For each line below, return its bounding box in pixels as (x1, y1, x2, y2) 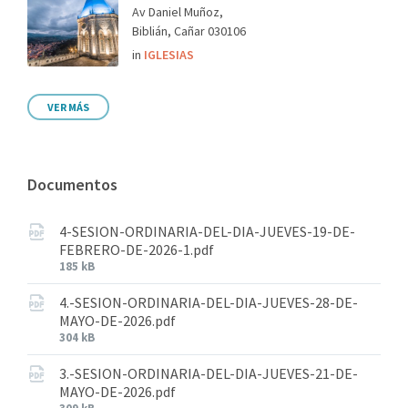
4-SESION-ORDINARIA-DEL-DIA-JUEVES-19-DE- (59, 222, 355, 241)
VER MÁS (47, 100, 89, 115)
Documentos (27, 174, 117, 196)
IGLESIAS (144, 46, 194, 64)
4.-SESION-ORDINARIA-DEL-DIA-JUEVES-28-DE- (59, 293, 358, 312)
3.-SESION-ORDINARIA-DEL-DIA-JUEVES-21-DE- (59, 364, 358, 383)
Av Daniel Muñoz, (132, 4, 223, 21)
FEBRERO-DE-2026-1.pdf (59, 240, 214, 260)
